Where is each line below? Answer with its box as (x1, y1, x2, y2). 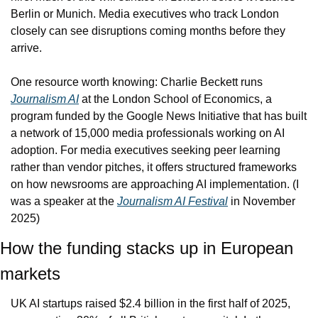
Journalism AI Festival (117, 194, 228, 207)
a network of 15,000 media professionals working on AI (11, 126, 285, 139)
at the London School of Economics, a (79, 92, 272, 105)
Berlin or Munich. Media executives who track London (11, 7, 279, 20)
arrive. (11, 41, 42, 54)
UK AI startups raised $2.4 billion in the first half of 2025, (11, 297, 290, 309)
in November (228, 194, 295, 207)
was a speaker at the (11, 194, 117, 207)
